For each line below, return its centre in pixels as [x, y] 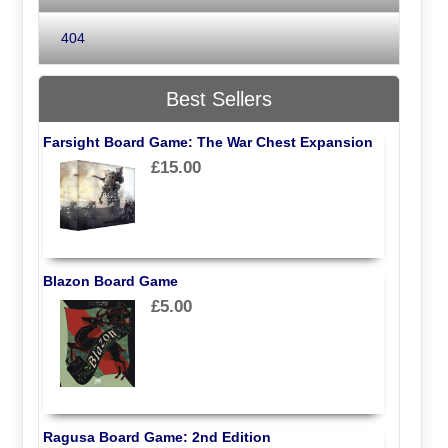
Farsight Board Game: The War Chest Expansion [207, 141]
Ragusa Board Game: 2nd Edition [156, 437]
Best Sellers [219, 98]
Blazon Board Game [110, 281]
